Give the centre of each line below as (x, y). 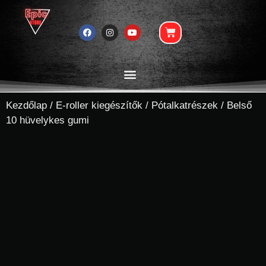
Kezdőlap (26, 105)
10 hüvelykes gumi (47, 120)
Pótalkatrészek (185, 105)
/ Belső (235, 105)
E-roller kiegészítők (99, 105)
